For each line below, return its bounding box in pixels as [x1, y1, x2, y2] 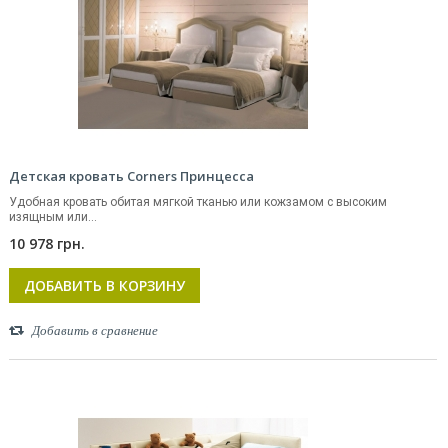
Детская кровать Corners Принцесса [9, 167, 254, 185]
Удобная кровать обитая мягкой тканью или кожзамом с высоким [9, 195, 387, 209]
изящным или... [9, 210, 97, 224]
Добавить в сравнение [32, 323, 158, 338]
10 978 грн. [9, 234, 85, 253]
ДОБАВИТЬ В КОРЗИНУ [24, 276, 185, 295]
